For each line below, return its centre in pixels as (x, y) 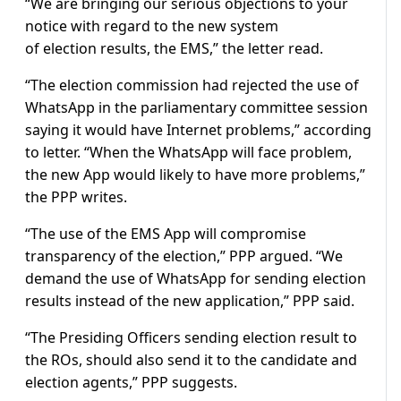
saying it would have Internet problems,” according (198, 130)
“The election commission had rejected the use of (192, 85)
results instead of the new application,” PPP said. (190, 301)
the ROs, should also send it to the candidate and (191, 360)
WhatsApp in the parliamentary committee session (196, 108)
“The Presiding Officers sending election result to (191, 338)
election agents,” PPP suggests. (131, 383)
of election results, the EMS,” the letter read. (174, 49)
